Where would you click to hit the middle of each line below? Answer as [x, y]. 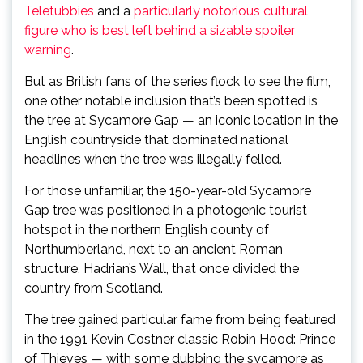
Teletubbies [59, 11]
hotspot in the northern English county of [147, 230]
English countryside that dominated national [156, 140]
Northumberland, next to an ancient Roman [154, 249]
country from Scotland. [94, 288]
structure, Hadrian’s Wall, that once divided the [162, 269]
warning [48, 50]
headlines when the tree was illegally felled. [153, 159]
